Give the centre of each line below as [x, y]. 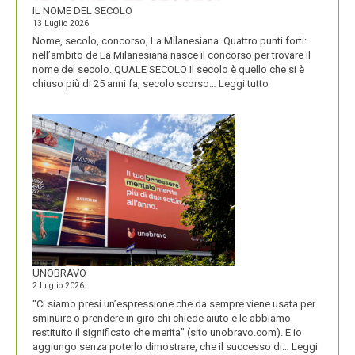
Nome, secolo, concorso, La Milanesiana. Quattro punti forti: [170, 41]
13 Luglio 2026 [61, 23]
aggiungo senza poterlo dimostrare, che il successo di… [162, 346]
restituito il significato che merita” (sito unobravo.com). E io [167, 332]
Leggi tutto [244, 84]
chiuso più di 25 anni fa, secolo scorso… [126, 84]
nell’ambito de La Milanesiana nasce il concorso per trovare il [172, 55]
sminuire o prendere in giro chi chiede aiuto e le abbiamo [162, 318]
